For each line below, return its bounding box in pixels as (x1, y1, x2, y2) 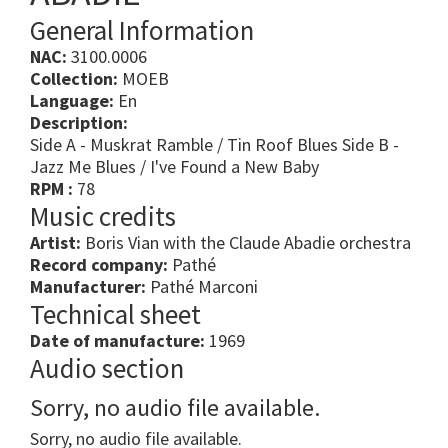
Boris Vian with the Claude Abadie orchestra (81, 231, 411, 255)
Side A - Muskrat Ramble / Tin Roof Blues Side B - (30, 133, 399, 157)
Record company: (30, 253, 168, 277)
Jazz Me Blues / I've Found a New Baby (30, 155, 319, 179)
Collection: (30, 67, 118, 91)
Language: (30, 89, 114, 113)
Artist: (30, 231, 81, 255)
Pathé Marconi (146, 275, 258, 299)
